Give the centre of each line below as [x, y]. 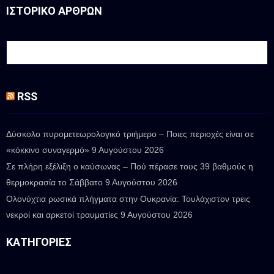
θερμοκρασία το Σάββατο [54, 182]
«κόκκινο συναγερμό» [48, 150]
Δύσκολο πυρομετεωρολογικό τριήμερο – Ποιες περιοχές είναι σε [130, 134]
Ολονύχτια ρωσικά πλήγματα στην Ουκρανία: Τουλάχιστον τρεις [128, 198]
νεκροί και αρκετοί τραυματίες [62, 214]
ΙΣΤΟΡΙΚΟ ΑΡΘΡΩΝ [54, 10]
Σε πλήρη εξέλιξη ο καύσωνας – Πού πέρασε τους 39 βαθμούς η [130, 166]
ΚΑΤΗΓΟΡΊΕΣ [39, 242]
